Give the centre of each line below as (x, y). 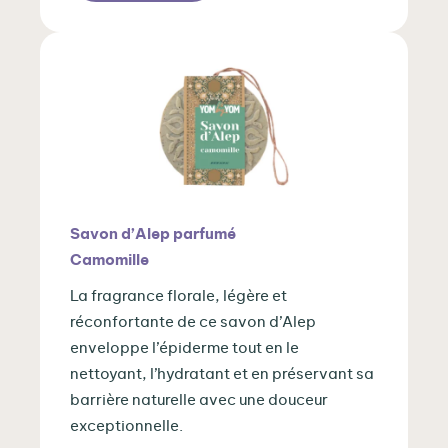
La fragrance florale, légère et (178, 297)
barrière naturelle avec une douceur (199, 401)
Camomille (109, 261)
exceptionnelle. (126, 427)
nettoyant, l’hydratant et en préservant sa (222, 375)
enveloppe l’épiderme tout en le (184, 349)
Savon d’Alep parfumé (153, 235)
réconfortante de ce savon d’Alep (193, 323)
